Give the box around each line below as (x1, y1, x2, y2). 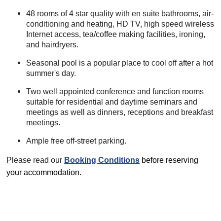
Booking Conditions (64, 156, 140, 165)
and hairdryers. (26, 40, 79, 49)
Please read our (6, 156, 65, 165)
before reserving (140, 156, 199, 165)
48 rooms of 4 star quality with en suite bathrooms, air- (26, 9, 214, 18)
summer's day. (26, 69, 76, 78)
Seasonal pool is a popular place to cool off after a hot (26, 59, 214, 68)
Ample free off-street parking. (26, 137, 127, 146)
